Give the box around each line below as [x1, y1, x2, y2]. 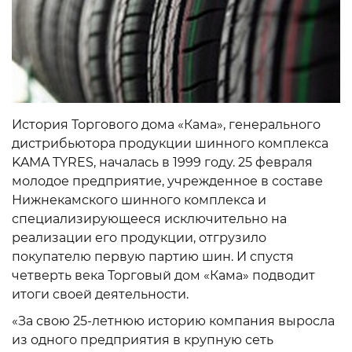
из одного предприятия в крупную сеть [12, 332, 273, 348]
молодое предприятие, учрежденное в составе [12, 174, 323, 189]
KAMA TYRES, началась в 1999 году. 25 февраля [12, 155, 313, 170]
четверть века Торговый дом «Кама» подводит [12, 268, 315, 284]
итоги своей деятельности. [12, 287, 189, 302]
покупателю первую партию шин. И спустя [12, 249, 294, 265]
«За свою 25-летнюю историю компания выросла [12, 313, 335, 329]
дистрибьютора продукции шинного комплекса [12, 136, 328, 152]
